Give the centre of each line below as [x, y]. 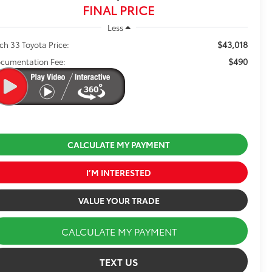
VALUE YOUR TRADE [119, 200]
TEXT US [119, 261]
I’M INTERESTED [119, 172]
